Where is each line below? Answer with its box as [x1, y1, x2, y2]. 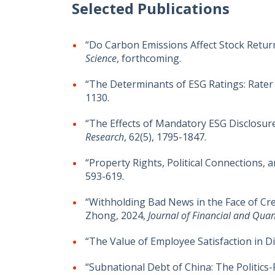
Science [85, 52, 117, 65]
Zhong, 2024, [85, 209, 148, 222]
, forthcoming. [117, 52, 181, 65]
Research [85, 130, 124, 144]
